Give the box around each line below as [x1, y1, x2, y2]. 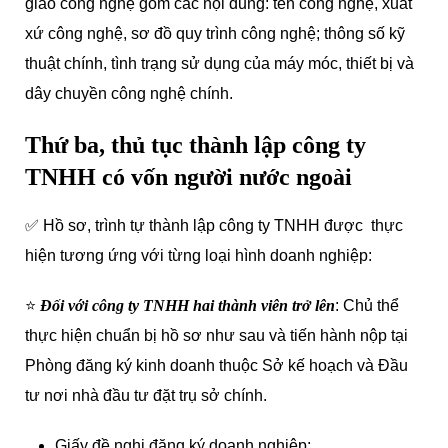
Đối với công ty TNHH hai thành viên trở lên [40, 297, 335, 314]
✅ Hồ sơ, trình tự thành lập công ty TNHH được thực [25, 217, 403, 234]
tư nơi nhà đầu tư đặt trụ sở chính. [25, 387, 267, 404]
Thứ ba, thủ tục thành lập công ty [25, 132, 366, 158]
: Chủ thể [335, 297, 399, 314]
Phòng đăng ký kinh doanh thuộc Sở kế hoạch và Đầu [25, 357, 408, 374]
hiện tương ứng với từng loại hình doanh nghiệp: [25, 247, 372, 264]
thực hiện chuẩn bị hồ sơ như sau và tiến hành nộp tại [25, 327, 408, 344]
